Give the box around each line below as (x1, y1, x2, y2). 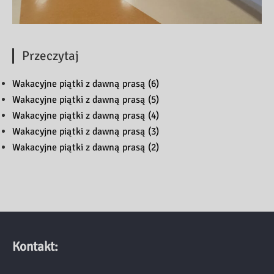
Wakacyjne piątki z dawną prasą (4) (12, 109, 159, 122)
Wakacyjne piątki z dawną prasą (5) (12, 93, 159, 106)
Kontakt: (12, 238, 58, 254)
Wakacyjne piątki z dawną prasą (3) (12, 125, 159, 138)
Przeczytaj (22, 47, 79, 64)
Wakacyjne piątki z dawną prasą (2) (12, 141, 159, 154)
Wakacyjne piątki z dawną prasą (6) (12, 77, 159, 90)
